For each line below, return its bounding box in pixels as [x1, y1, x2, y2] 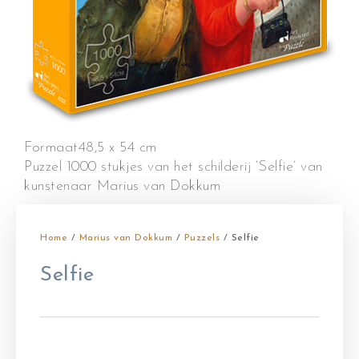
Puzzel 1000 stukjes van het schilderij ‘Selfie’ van [24, 159, 323, 175]
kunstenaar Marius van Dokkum [24, 179, 220, 195]
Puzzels [184, 233, 220, 244]
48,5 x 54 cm [78, 140, 157, 156]
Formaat [24, 140, 79, 156]
